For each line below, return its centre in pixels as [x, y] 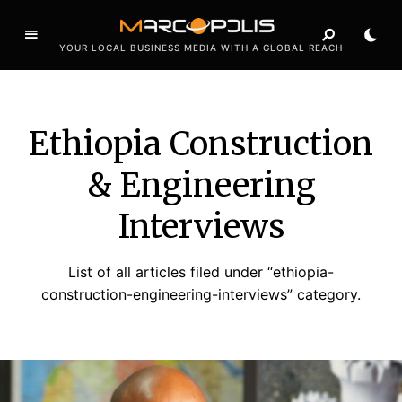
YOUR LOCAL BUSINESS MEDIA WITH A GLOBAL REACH [201, 47]
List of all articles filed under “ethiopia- [201, 271]
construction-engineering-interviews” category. [201, 294]
